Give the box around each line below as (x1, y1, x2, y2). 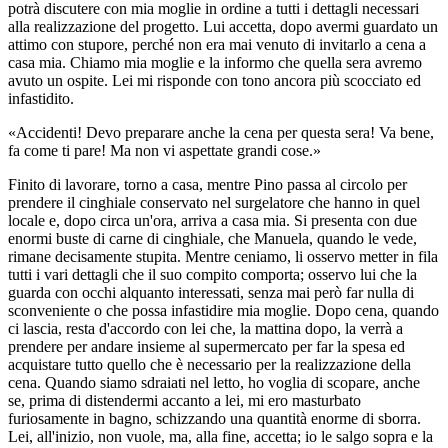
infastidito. (8, 89, 74, 107)
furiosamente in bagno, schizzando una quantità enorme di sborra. (8, 409, 421, 427)
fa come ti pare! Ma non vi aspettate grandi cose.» (8, 141, 321, 159)
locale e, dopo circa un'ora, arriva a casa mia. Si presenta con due (8, 211, 417, 229)
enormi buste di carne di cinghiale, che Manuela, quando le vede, (8, 229, 417, 247)
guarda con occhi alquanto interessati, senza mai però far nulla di (8, 283, 414, 301)
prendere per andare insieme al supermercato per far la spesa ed (8, 337, 405, 355)
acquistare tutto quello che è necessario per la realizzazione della (8, 355, 411, 373)
